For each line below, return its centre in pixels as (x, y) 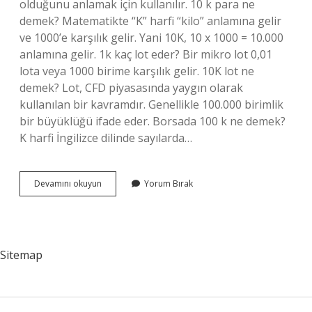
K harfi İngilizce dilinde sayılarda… (106, 138)
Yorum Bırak (169, 184)
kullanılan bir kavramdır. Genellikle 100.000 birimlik (151, 104)
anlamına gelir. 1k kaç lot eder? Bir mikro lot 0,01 (146, 54)
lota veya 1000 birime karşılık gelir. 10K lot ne (137, 71)
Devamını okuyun (68, 184)
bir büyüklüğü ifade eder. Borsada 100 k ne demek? (153, 121)
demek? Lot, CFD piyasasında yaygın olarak (131, 88)
